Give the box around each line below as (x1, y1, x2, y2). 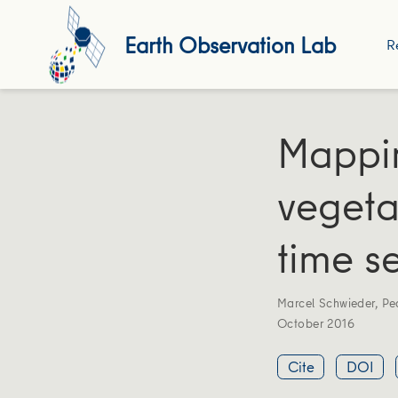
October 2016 (277, 314, 355, 332)
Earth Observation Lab (123, 28, 336, 60)
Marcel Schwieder (277, 293, 375, 312)
